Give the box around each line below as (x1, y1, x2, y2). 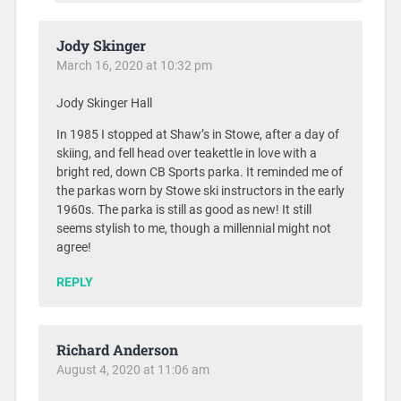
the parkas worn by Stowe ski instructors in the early (55, 183, 345, 199)
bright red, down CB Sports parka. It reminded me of (55, 164, 343, 180)
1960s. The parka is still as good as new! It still (55, 201, 311, 218)
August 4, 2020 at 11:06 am (55, 362, 209, 377)
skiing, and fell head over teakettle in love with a (55, 145, 317, 161)
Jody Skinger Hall (55, 95, 152, 111)
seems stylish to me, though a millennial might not (55, 220, 331, 236)
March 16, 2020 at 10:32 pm (55, 57, 212, 73)
